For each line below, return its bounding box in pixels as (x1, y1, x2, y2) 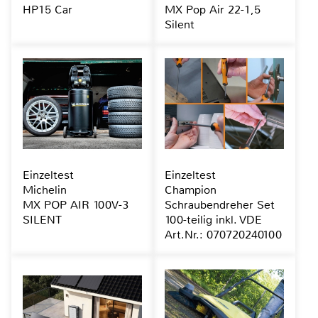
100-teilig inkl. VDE (164, 212, 262, 227)
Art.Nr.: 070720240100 (164, 226, 282, 242)
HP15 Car (23, 1, 72, 17)
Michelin (23, 182, 67, 197)
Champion (164, 182, 216, 197)
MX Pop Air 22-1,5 (164, 1, 261, 17)
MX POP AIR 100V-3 (23, 197, 128, 212)
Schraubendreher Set (164, 197, 275, 212)
